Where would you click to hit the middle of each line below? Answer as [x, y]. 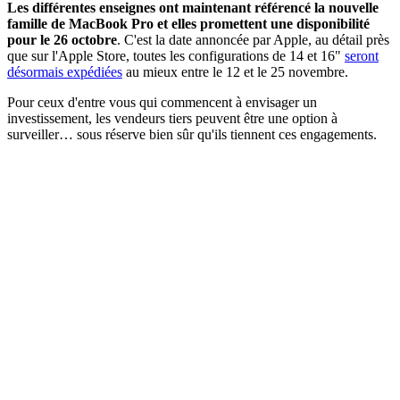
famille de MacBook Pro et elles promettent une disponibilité [188, 23]
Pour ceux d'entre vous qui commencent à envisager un [162, 102]
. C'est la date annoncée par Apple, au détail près [253, 39]
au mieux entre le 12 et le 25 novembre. [235, 71]
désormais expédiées [65, 71]
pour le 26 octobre [62, 39]
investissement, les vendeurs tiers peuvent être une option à [172, 118]
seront [362, 55]
